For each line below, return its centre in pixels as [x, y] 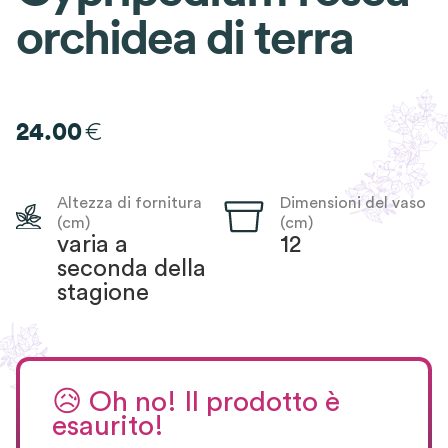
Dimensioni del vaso [352, 202]
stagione [102, 292]
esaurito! [108, 426]
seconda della [131, 268]
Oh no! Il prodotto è [214, 402]
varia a [92, 244]
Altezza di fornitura [129, 202]
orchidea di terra [184, 38]
